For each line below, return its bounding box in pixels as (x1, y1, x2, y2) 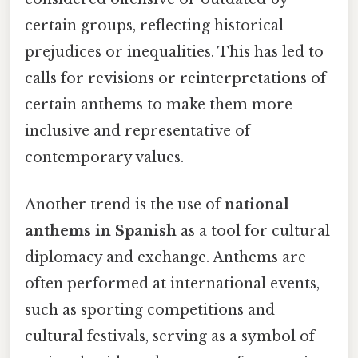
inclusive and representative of (25, 121, 250, 140)
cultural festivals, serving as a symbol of (25, 327, 315, 345)
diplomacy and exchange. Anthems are (25, 248, 306, 266)
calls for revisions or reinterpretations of (25, 69, 326, 87)
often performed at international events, (25, 274, 320, 292)
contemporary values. (25, 148, 184, 166)
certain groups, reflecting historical (25, 16, 284, 34)
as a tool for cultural (177, 221, 330, 240)
